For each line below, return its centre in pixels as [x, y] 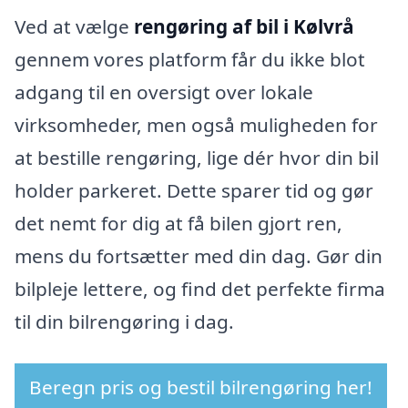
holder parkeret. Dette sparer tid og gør [194, 190]
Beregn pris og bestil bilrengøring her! [201, 387]
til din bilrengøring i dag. [124, 321]
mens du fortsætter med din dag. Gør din [199, 255]
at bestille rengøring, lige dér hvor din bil [197, 157]
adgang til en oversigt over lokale [164, 92]
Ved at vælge [74, 26]
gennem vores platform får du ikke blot [190, 59]
